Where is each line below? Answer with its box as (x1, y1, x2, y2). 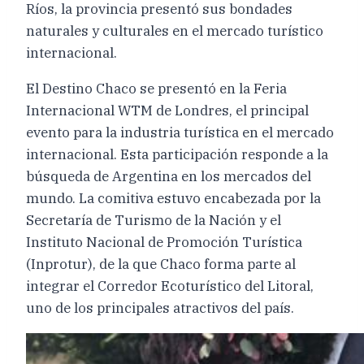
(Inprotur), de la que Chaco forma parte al (26, 254, 296, 273)
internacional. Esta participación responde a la (26, 145, 328, 163)
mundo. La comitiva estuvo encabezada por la (26, 188, 321, 207)
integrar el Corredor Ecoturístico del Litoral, (26, 276, 314, 295)
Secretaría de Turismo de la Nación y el (26, 210, 281, 229)
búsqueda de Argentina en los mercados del (26, 167, 311, 185)
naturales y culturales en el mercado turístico (26, 21, 323, 40)
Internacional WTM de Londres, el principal (26, 101, 309, 119)
